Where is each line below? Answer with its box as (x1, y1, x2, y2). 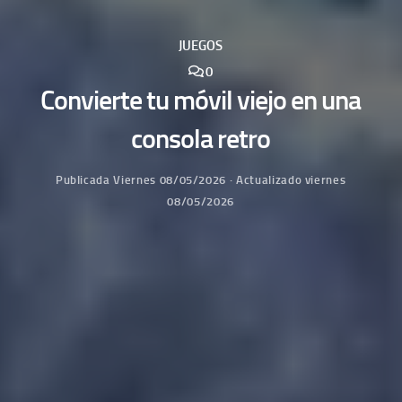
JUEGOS (179, 38, 223, 55)
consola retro (131, 122, 271, 155)
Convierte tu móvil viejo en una (40, 83, 362, 117)
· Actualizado (226, 172, 305, 187)
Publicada (55, 172, 114, 187)
